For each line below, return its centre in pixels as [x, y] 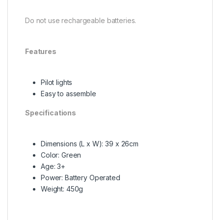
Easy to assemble [69, 94]
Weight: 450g [62, 189]
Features [41, 52]
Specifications [51, 113]
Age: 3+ [53, 166]
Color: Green [61, 155]
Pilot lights [57, 82]
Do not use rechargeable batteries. [81, 21]
